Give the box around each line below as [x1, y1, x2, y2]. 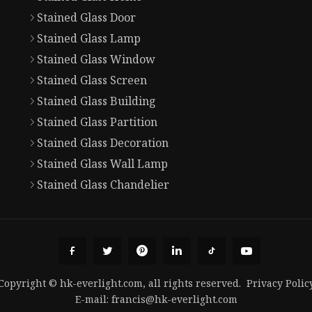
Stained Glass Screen [36, 72, 147, 88]
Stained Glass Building [36, 93, 156, 109]
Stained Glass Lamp [36, 31, 141, 47]
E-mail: [75, 292, 111, 306]
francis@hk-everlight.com [111, 292, 237, 306]
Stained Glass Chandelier [36, 177, 169, 193]
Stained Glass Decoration [36, 135, 169, 151]
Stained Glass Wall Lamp [36, 156, 168, 172]
